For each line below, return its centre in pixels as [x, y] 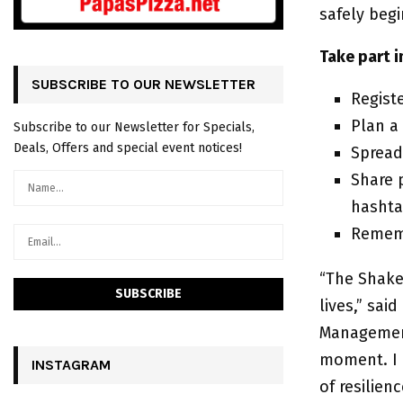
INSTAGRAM [71, 364]
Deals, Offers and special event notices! [128, 148]
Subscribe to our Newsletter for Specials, [134, 127]
